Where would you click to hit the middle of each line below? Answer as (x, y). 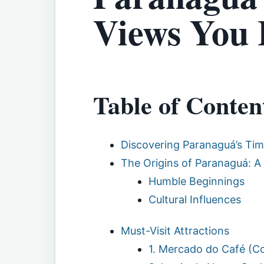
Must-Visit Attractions (175, 231)
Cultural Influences (194, 199)
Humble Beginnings (196, 181)
